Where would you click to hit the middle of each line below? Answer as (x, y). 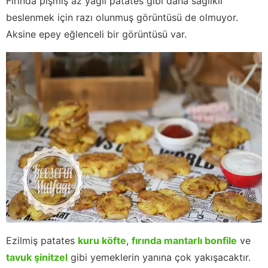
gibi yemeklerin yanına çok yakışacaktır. (159, 258)
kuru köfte (102, 241)
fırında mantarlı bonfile (184, 241)
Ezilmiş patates (42, 241)
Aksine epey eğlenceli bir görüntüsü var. (96, 34)
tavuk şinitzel (37, 258)
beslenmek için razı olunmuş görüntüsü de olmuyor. (122, 17)
